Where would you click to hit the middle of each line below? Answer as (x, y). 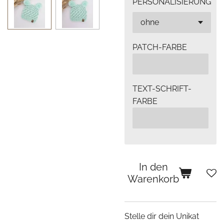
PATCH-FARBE (160, 47)
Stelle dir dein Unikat (162, 216)
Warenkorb (153, 179)
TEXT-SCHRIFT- (162, 89)
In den (153, 167)
